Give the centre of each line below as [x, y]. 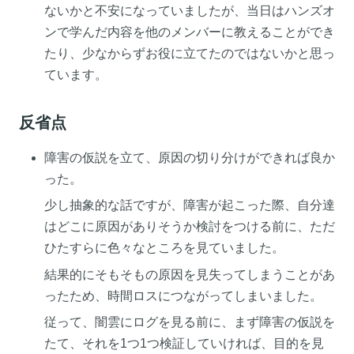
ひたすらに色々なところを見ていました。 [164, 248]
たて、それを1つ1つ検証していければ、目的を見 [184, 344]
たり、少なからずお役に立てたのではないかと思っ [190, 54]
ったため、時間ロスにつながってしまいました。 [183, 296]
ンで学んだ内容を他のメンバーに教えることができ [190, 32]
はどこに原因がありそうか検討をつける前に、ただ [190, 227]
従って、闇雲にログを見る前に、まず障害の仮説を [190, 322]
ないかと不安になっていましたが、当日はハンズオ [190, 11]
